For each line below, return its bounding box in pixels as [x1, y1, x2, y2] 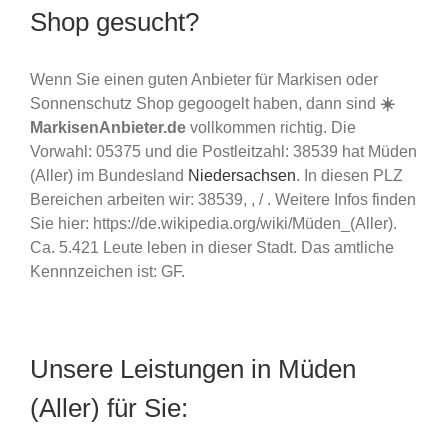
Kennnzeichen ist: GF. [30, 262, 185, 280]
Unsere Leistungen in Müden [30, 353, 356, 384]
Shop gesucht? [30, 6, 199, 37]
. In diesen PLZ [296, 166, 403, 184]
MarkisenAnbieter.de [30, 118, 186, 136]
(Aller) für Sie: [30, 392, 188, 423]
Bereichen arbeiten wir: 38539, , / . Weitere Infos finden [30, 190, 416, 208]
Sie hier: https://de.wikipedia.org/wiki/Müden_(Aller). [30, 214, 397, 232]
